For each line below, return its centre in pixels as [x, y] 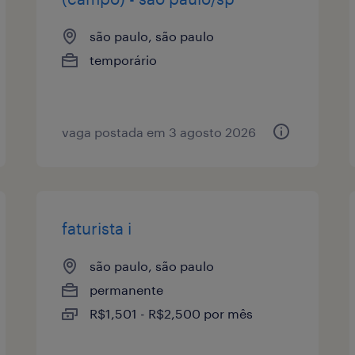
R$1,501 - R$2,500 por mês [172, 313]
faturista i [97, 228]
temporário [124, 59]
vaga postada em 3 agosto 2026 [159, 132]
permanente [127, 289]
